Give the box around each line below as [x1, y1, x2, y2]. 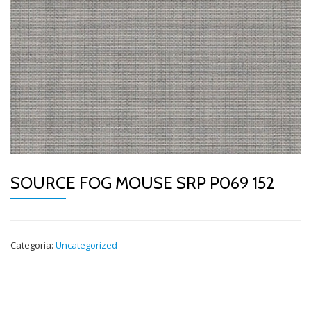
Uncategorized [56, 239, 117, 251]
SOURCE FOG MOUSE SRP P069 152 [10, 173, 274, 193]
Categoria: [10, 239, 56, 251]
